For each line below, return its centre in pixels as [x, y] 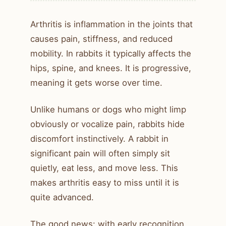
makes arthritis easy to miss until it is [105, 183]
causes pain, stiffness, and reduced [101, 39]
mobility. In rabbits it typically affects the [111, 54]
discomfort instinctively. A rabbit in [99, 139]
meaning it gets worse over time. [96, 83]
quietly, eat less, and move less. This [104, 168]
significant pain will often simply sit [100, 154]
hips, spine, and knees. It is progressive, [111, 68]
